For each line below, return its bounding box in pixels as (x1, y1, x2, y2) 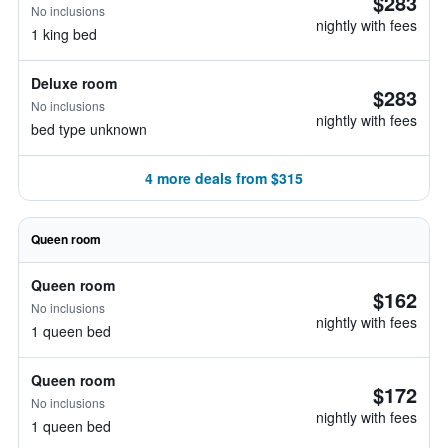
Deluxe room (31, 73, 117, 93)
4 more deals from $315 (145, 168, 303, 188)
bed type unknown (31, 119, 147, 139)
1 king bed (31, 24, 97, 44)
